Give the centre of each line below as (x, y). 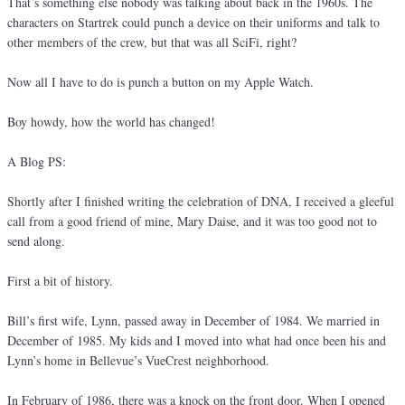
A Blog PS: (37, 162)
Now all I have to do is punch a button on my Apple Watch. (160, 82)
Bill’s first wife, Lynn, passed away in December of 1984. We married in (193, 321)
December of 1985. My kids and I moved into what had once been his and (197, 341)
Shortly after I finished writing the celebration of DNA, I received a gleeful (201, 202)
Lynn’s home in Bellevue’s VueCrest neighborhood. (138, 361)
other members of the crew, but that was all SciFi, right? (152, 42)
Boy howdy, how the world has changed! (111, 122)
